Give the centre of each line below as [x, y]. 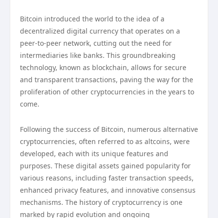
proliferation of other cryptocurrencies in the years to [107, 92]
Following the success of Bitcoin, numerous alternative [109, 129]
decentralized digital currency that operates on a [100, 31]
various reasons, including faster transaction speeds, [107, 178]
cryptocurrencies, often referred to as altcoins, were [105, 141]
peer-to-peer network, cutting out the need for [96, 43]
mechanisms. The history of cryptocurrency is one [101, 202]
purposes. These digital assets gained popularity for [105, 166]
